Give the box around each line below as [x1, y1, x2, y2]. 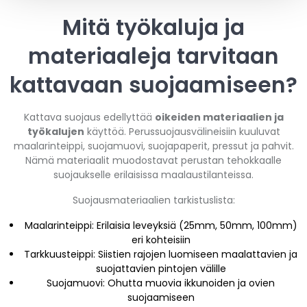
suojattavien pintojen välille [95, 261, 226, 275]
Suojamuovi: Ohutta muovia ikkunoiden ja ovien [47, 275, 275, 290]
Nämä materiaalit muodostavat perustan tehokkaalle [25, 153, 282, 167]
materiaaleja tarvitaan [28, 40, 279, 71]
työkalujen [27, 124, 84, 138]
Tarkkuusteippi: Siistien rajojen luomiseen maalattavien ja [24, 247, 297, 261]
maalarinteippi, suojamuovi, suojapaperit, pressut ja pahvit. [13, 138, 294, 153]
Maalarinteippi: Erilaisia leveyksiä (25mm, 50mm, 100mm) [24, 218, 297, 232]
